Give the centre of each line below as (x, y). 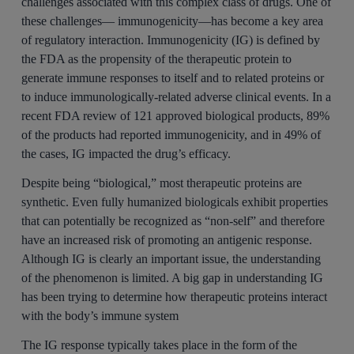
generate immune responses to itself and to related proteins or (172, 78)
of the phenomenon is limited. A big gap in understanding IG (172, 277)
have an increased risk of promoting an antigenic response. (166, 239)
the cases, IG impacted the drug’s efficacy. (126, 154)
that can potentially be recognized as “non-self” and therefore (173, 220)
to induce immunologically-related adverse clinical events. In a (176, 97)
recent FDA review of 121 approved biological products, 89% (175, 116)
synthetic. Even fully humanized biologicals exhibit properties (174, 201)
